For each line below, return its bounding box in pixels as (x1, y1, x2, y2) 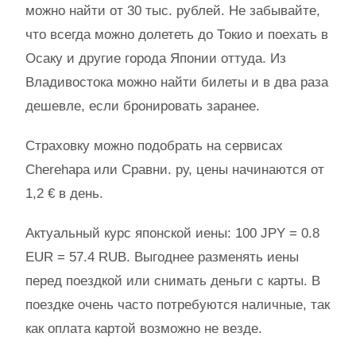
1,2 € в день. (25, 186, 103, 201)
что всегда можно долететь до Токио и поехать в (25, 27, 328, 42)
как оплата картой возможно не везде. (25, 321, 262, 336)
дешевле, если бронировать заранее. (25, 99, 260, 114)
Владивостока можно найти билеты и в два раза (25, 75, 328, 90)
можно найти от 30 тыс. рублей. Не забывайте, (25, 3, 320, 18)
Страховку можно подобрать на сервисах (25, 138, 283, 153)
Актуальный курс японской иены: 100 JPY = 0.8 (25, 226, 319, 241)
